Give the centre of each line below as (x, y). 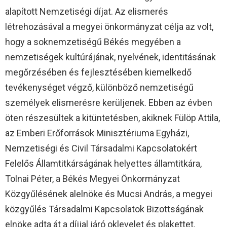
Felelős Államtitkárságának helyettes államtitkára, (103, 163)
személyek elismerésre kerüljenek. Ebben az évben (109, 102)
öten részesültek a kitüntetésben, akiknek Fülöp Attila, (112, 118)
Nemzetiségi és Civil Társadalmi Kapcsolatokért (101, 148)
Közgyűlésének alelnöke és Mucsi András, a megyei (109, 194)
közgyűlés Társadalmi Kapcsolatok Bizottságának (104, 209)
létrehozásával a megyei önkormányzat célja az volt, (109, 26)
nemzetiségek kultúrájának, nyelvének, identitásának (110, 57)
